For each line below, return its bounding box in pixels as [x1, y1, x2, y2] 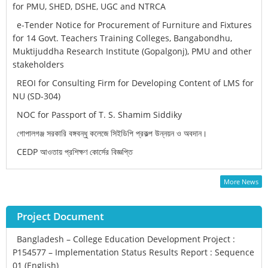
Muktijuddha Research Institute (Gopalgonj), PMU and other [13, 45, 252, 57]
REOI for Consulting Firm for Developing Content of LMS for [17, 77, 254, 89]
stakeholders [13, 59, 64, 70]
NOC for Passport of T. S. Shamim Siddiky [17, 109, 182, 120]
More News [224, 177, 258, 186]
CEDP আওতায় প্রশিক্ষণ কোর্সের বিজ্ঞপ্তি [17, 146, 133, 157]
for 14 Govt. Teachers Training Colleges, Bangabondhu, [13, 32, 232, 44]
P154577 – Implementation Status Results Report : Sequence [13, 246, 254, 258]
